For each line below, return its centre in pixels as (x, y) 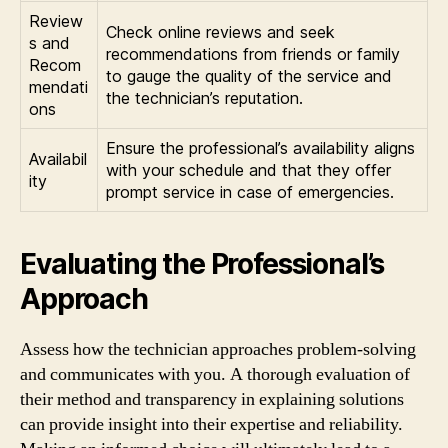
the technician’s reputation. (204, 97)
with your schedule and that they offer (248, 169)
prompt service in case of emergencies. (250, 191)
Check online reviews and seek (220, 31)
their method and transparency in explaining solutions (212, 399)
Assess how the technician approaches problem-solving (218, 349)
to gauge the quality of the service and (249, 75)
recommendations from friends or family (253, 53)
